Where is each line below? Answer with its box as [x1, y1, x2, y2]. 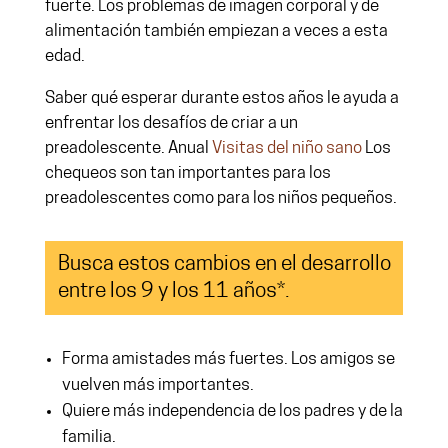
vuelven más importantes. [61, 377, 257, 394]
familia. [61, 429, 119, 446]
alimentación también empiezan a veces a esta [44, 23, 388, 40]
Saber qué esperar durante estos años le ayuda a [44, 90, 399, 107]
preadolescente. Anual [44, 140, 212, 157]
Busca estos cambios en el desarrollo [57, 254, 391, 275]
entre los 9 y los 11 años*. [57, 281, 290, 302]
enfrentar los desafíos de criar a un [44, 115, 298, 132]
